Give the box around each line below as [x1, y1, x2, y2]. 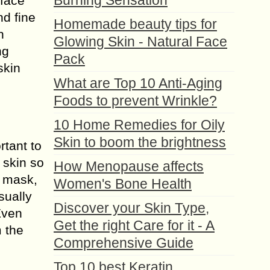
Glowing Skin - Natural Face [54, 34, 227, 49]
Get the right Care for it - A [54, 218, 215, 233]
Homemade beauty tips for [54, 16, 217, 32]
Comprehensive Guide [54, 235, 193, 251]
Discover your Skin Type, [54, 200, 209, 216]
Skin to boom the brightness [54, 134, 226, 150]
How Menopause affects [54, 159, 204, 174]
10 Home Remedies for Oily [54, 117, 225, 133]
